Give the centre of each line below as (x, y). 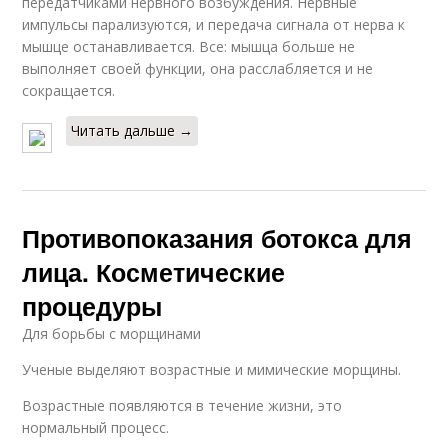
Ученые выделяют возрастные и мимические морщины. (212, 370)
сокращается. (69, 91)
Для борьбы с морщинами (112, 334)
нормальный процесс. (96, 428)
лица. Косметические (154, 272)
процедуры (92, 306)
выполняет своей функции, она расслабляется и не (198, 69)
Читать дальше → (132, 131)
